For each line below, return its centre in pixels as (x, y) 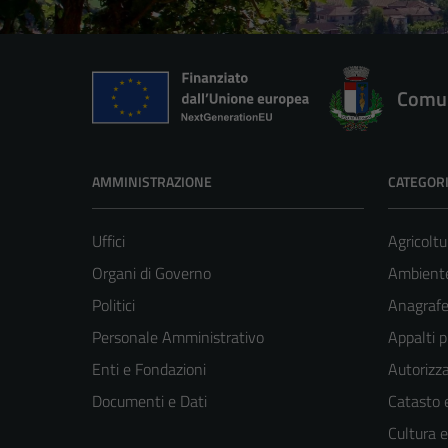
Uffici (108, 240)
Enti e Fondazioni (149, 368)
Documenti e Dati (149, 400)
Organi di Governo (151, 272)
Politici (113, 304)
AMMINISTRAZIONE (152, 181)
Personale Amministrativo (178, 336)
